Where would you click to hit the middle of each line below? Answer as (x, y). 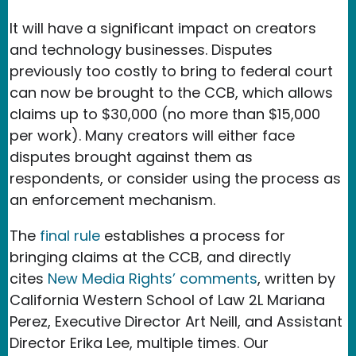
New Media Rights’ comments (153, 278)
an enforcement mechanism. (114, 199)
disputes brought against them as (131, 157)
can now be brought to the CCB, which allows (171, 92)
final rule (70, 235)
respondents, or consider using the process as (175, 178)
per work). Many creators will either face (152, 135)
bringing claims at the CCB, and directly (150, 257)
